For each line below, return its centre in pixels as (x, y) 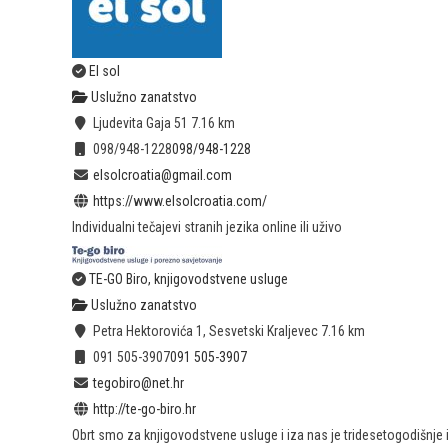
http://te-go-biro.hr (144, 409)
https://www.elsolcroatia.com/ (179, 201)
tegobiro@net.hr (138, 383)
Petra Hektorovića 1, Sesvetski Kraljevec (203, 331)
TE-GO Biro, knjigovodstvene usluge (188, 279)
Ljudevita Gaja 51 (138, 123)
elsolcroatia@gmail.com (162, 175)
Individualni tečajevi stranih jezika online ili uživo (207, 227)
